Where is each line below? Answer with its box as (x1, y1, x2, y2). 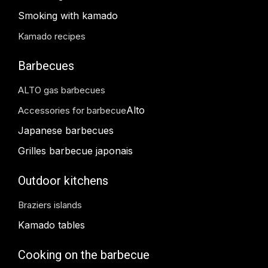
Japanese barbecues (18, 124, 114, 136)
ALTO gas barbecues (18, 84, 105, 96)
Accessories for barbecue (18, 104, 126, 116)
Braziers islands (18, 199, 82, 211)
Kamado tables (18, 218, 85, 231)
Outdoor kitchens (18, 173, 108, 188)
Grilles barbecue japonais (18, 144, 133, 157)
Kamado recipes (18, 30, 86, 42)
